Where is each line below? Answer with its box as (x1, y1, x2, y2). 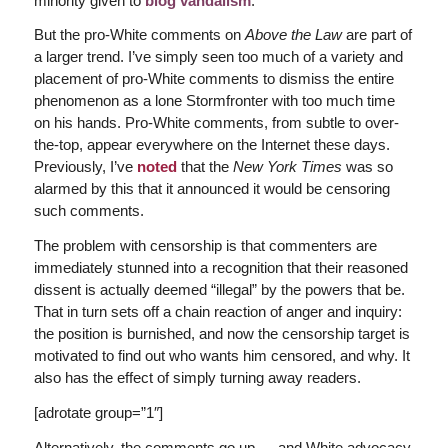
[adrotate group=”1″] (33, 403, 163, 421)
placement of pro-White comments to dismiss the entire (33, 70, 394, 88)
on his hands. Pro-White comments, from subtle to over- (33, 114, 399, 132)
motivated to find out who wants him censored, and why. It (33, 347, 410, 364)
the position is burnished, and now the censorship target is (33, 325, 410, 342)
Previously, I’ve (33, 158, 137, 176)
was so (341, 158, 393, 176)
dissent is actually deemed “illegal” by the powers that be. (33, 281, 405, 298)
